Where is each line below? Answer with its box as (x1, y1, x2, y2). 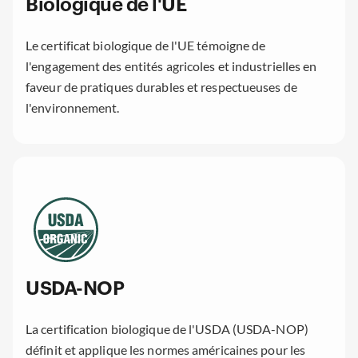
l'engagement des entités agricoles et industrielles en (26, 58, 317, 74)
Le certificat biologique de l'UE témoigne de (26, 38, 266, 54)
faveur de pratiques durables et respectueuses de (26, 79, 297, 95)
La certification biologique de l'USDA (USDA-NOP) (26, 321, 308, 337)
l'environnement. (26, 100, 120, 116)
